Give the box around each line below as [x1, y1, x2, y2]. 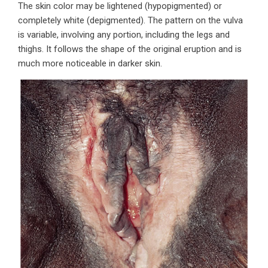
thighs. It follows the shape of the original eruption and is [18, 44, 242, 54]
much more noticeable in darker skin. [18, 58, 162, 69]
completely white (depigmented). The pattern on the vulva [18, 15, 243, 26]
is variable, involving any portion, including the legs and [18, 29, 230, 40]
